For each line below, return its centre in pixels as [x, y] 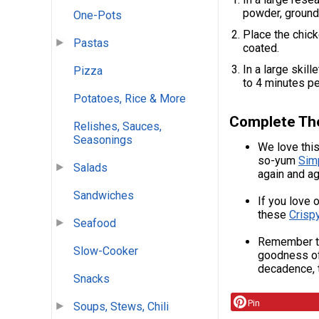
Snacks [91, 279]
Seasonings [103, 140]
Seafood [95, 224]
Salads [90, 168]
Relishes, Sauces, [117, 127]
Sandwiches [104, 196]
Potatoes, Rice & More [130, 99]
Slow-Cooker [106, 251]
